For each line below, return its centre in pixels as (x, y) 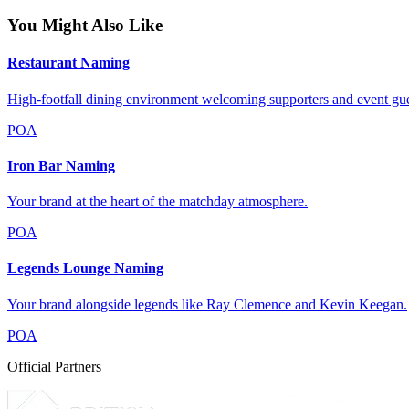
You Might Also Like (85, 26)
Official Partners (54, 366)
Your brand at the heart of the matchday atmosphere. (157, 202)
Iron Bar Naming (61, 165)
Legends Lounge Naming (85, 268)
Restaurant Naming (68, 63)
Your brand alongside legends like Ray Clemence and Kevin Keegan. (207, 304)
